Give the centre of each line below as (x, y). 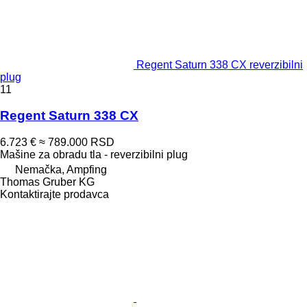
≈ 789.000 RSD (77, 142)
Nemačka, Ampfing (61, 169)
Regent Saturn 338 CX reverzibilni (220, 64)
